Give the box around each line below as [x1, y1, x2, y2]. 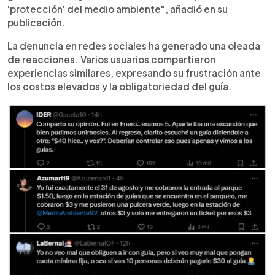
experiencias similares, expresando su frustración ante [7, 66, 261, 79]
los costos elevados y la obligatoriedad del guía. [7, 80, 232, 92]
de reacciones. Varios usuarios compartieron [7, 53, 215, 65]
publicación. [7, 16, 66, 28]
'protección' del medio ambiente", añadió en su [7, 2, 228, 15]
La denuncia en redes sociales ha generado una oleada [7, 39, 260, 52]
